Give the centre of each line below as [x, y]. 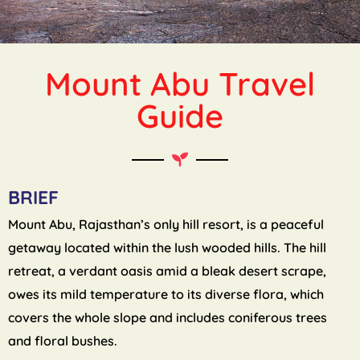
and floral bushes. [63, 341]
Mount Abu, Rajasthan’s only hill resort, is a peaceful [166, 225]
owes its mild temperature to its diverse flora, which [166, 295]
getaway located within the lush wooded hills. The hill [167, 248]
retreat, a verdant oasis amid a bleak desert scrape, [167, 271]
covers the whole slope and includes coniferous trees [168, 318]
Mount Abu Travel [180, 84]
